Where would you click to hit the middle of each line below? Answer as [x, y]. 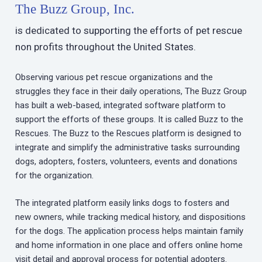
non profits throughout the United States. [105, 47]
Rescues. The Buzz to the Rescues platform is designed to [128, 134]
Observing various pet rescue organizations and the [114, 77]
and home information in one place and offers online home [129, 245]
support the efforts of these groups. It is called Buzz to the [129, 120]
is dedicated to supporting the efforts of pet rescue [128, 31]
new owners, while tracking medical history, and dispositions [130, 217]
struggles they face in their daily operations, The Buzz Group [131, 92]
